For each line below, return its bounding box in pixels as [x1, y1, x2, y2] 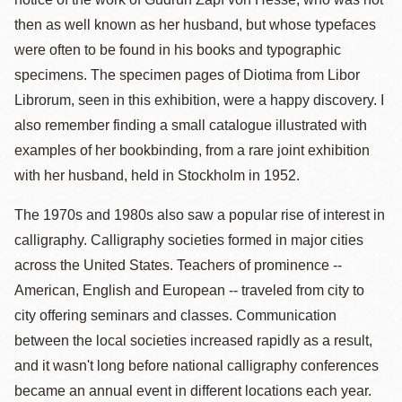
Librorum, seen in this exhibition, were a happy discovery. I [14, 92, 384, 108]
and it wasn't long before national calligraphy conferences [14, 358, 379, 373]
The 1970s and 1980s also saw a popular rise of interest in [14, 207, 385, 223]
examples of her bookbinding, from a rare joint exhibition [14, 143, 370, 158]
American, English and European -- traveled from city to [14, 283, 364, 298]
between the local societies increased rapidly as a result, [14, 333, 372, 348]
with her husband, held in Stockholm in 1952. [14, 168, 300, 183]
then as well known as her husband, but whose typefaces [14, 17, 376, 32]
